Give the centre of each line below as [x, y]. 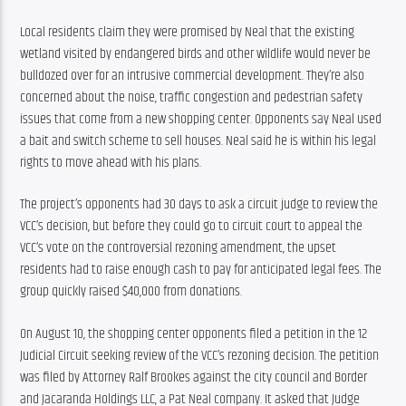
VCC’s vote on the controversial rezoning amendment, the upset [179, 248]
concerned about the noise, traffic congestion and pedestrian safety [192, 97]
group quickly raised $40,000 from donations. [131, 292]
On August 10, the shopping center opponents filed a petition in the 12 [194, 333]
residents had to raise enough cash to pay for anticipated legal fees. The [201, 270]
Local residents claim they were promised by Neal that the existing [188, 32]
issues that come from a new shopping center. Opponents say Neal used [201, 119]
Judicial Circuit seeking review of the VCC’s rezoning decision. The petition [200, 355]
